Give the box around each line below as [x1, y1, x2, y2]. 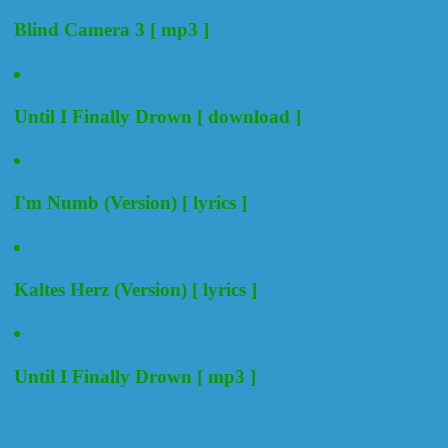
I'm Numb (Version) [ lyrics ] [14, 192, 247, 214]
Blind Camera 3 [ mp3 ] [14, 19, 209, 41]
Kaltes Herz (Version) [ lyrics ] [14, 279, 257, 301]
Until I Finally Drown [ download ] [14, 105, 301, 127]
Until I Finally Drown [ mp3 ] [14, 365, 256, 387]
